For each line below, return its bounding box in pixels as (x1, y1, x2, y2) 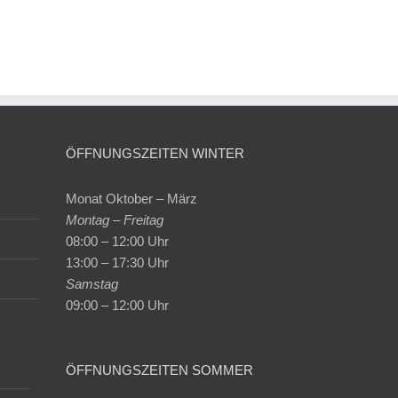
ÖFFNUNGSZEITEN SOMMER (65, 362, 253, 378)
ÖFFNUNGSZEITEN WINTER (65, 146, 244, 162)
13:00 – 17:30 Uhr (65, 255, 169, 271)
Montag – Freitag (65, 212, 163, 228)
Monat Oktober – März (65, 191, 197, 207)
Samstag (65, 276, 118, 292)
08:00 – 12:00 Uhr (65, 234, 169, 250)
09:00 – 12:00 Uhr (65, 298, 169, 314)
